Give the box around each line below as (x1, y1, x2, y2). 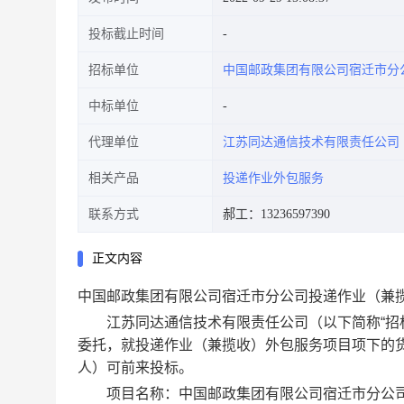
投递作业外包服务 (223, 171, 324, 185)
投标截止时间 (88, 27, 164, 41)
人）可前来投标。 (78, 360, 193, 375)
